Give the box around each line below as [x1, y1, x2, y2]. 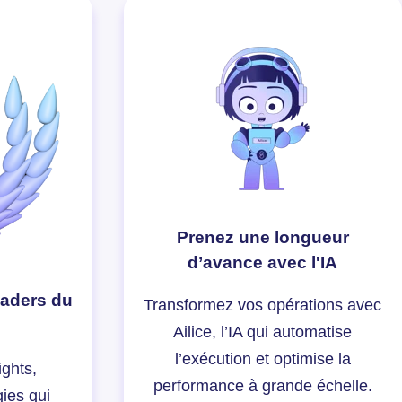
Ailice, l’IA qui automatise [173, 323, 353, 342]
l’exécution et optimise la [174, 350, 351, 369]
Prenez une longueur [176, 227, 349, 247]
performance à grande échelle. [153, 377, 372, 396]
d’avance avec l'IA [188, 252, 338, 272]
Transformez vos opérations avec [144, 296, 382, 315]
